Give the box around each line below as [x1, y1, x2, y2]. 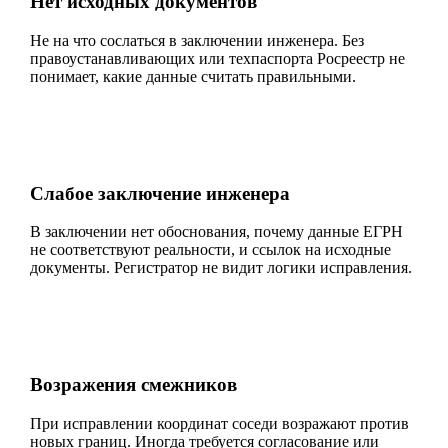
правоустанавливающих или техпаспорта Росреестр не [30, 50, 405, 68]
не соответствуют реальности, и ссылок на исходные [30, 241, 391, 259]
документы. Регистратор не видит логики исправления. [30, 259, 412, 277]
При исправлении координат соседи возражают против [30, 414, 409, 432]
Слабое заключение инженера [30, 182, 290, 204]
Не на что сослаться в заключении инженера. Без [30, 32, 364, 50]
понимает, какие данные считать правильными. [30, 68, 356, 86]
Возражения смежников [30, 374, 237, 396]
